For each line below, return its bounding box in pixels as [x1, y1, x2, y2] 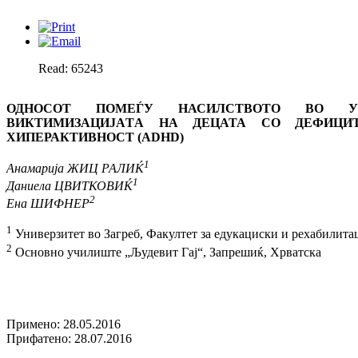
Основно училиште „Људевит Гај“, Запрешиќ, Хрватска [12, 245, 321, 259]
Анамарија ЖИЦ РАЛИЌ [6, 161, 144, 175]
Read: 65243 [38, 62, 103, 76]
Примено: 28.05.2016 [6, 317, 121, 332]
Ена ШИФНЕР [6, 197, 89, 211]
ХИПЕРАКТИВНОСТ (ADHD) [6, 130, 184, 145]
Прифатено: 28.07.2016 [6, 332, 132, 346]
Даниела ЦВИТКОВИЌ [6, 178, 133, 193]
